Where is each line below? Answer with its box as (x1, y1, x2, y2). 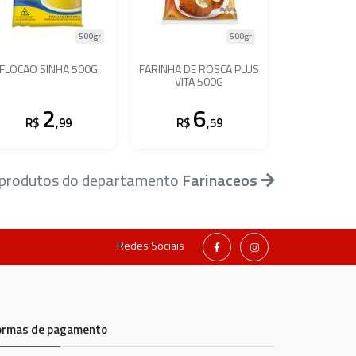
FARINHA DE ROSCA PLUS (139, 60, 260, 78)
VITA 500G (175, 73, 224, 91)
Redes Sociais (117, 237, 184, 254)
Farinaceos (182, 167, 257, 192)
